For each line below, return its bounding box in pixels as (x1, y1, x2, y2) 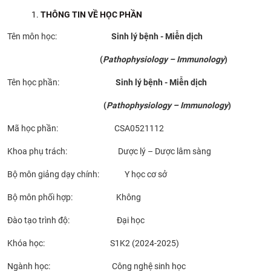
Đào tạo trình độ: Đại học (7, 215, 145, 225)
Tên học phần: (7, 77, 77, 87)
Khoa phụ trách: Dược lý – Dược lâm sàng (7, 146, 211, 156)
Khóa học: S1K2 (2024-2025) (7, 238, 179, 248)
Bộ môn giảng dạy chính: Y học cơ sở (7, 169, 189, 179)
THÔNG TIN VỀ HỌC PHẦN (41, 9, 142, 19)
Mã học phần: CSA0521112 (7, 123, 164, 133)
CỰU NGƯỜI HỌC (7, 8, 100, 24)
